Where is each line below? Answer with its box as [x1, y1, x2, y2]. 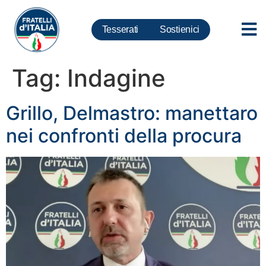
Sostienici [160, 24, 200, 34]
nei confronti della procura [6, 124, 242, 147]
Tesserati [102, 24, 139, 34]
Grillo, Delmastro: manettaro [6, 102, 258, 125]
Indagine [67, 64, 166, 93]
